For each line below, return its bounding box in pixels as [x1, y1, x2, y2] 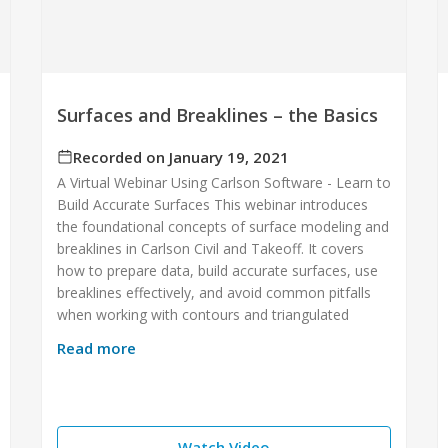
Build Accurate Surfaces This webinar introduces [56, 194, 368, 214]
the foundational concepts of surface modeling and [56, 216, 389, 236]
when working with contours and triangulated [56, 304, 349, 324]
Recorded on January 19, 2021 [72, 146, 289, 167]
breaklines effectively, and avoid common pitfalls [56, 282, 371, 302]
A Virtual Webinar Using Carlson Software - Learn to [56, 172, 391, 192]
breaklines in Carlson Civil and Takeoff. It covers [56, 238, 364, 258]
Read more [56, 337, 136, 358]
